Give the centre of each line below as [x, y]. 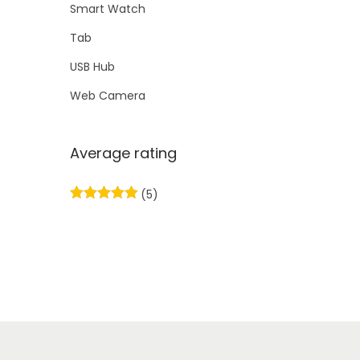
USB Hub [92, 66]
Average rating [123, 153]
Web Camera [108, 95]
